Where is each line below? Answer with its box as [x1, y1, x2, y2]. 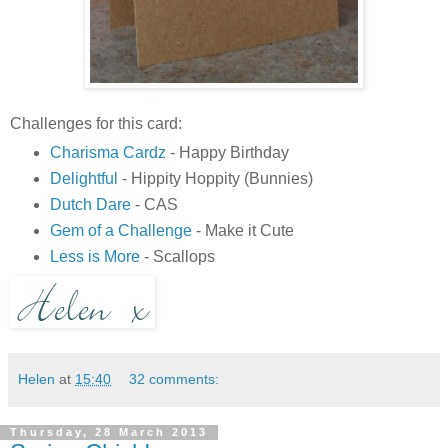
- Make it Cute [191, 221, 294, 239]
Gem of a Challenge [49, 221, 192, 239]
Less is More [49, 247, 140, 265]
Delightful [49, 169, 118, 187]
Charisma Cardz [49, 143, 166, 161]
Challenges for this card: [10, 114, 182, 132]
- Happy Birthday [165, 143, 289, 161]
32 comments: [129, 370, 220, 387]
